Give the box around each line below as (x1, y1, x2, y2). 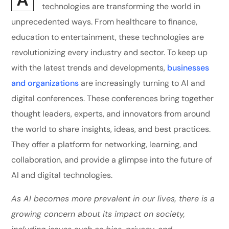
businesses (167, 62, 210, 74)
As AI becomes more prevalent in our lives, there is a (11, 193, 215, 204)
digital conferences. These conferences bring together (11, 93, 214, 104)
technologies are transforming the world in (42, 1, 201, 12)
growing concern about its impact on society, (11, 209, 186, 220)
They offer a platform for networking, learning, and (11, 139, 198, 150)
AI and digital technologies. (11, 170, 113, 181)
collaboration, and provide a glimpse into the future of (11, 154, 213, 166)
